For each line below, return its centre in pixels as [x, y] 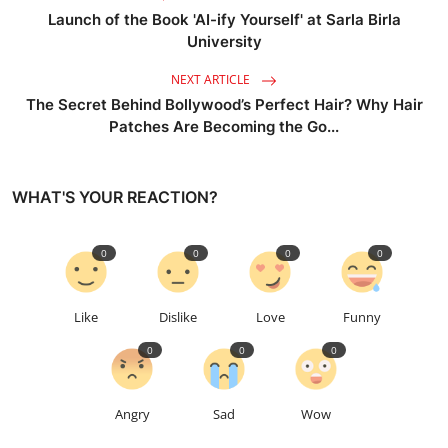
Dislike [178, 317]
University [224, 41]
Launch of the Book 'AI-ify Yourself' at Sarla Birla [224, 19]
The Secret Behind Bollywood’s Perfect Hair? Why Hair [224, 104]
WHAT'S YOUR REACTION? [115, 197]
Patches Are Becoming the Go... [224, 126]
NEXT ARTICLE [212, 80]
